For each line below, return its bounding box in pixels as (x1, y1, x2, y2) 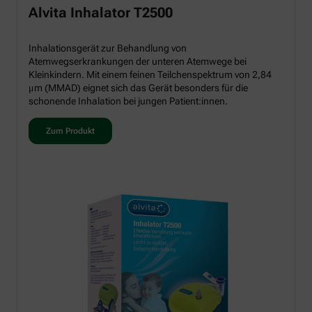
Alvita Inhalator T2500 (29, 4, 173, 22)
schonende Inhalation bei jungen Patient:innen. (29, 95, 228, 107)
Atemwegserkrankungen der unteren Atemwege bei (29, 56, 247, 68)
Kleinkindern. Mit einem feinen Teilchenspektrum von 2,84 (29, 69, 272, 81)
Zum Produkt (46, 126, 95, 136)
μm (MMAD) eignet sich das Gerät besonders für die (29, 82, 248, 94)
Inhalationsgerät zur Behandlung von (29, 42, 187, 54)
